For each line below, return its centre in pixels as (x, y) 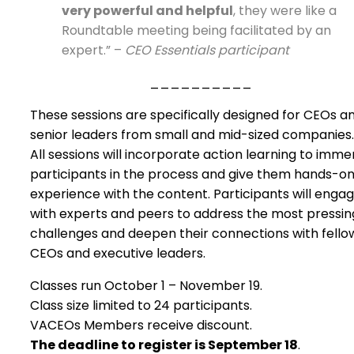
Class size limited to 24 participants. (141, 305)
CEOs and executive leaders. (118, 253)
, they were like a (285, 11)
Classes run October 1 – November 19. (146, 286)
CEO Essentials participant (207, 50)
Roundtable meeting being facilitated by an (196, 30)
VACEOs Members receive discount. (141, 325)
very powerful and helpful (147, 11)
